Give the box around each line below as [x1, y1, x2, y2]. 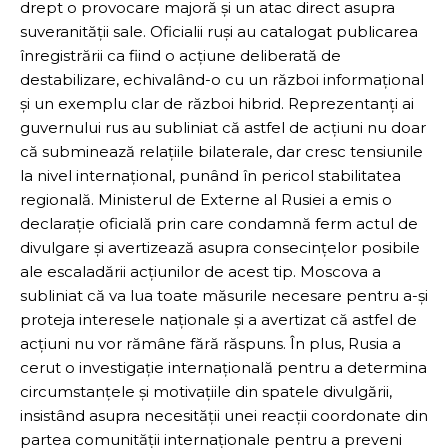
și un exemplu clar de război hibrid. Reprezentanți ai [20, 93, 414, 113]
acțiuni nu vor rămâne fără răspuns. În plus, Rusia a [20, 333, 401, 353]
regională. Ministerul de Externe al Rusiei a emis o [20, 189, 392, 209]
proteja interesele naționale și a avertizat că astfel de [20, 309, 417, 329]
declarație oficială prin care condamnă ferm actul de [20, 213, 418, 233]
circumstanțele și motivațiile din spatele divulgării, [20, 381, 392, 401]
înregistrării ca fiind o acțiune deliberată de [20, 45, 341, 65]
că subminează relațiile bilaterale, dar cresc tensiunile [20, 141, 423, 161]
